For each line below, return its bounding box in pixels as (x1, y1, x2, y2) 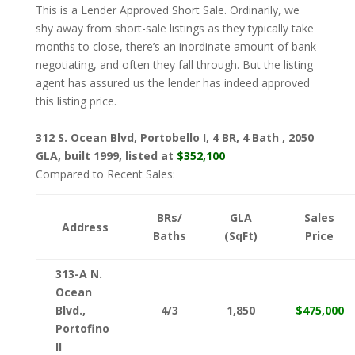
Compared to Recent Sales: (35, 166, 175, 181)
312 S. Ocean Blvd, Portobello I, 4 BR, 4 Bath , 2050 (35, 130, 314, 145)
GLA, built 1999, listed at (35, 148, 177, 163)
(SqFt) (223, 228, 258, 243)
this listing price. (35, 94, 116, 109)
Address (61, 219, 109, 235)
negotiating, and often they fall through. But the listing (35, 57, 313, 72)
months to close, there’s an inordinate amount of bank (35, 39, 316, 54)
